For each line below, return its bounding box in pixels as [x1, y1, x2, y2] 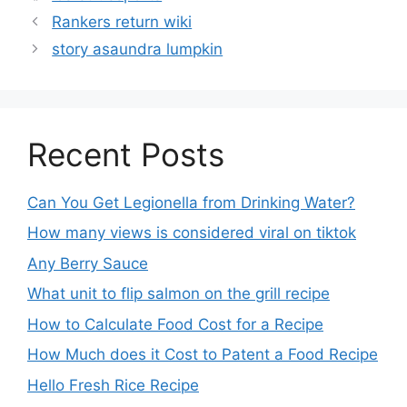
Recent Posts [27, 134, 224, 174]
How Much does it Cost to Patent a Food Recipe [27, 345, 378, 364]
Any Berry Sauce [27, 253, 148, 273]
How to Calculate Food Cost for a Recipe [27, 314, 323, 333]
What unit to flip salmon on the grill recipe [27, 284, 330, 303]
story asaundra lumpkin [52, 39, 223, 58]
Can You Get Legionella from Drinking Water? [27, 193, 355, 212]
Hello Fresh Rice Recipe [27, 375, 199, 394]
